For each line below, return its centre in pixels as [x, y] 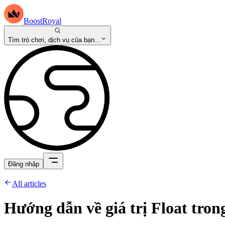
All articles [29, 183]
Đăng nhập [24, 164]
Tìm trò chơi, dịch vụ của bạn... [54, 40]
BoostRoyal [42, 21]
